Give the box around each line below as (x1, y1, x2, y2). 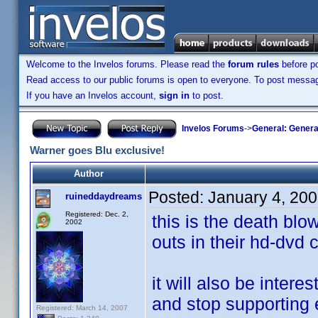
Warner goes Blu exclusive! (30, 144, 165, 156)
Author (74, 168, 104, 179)
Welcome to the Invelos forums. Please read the (26, 59, 228, 70)
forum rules (228, 59, 279, 70)
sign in (159, 90, 190, 101)
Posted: (148, 188, 208, 207)
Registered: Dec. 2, (65, 210, 128, 218)
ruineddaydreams (65, 191, 142, 202)
